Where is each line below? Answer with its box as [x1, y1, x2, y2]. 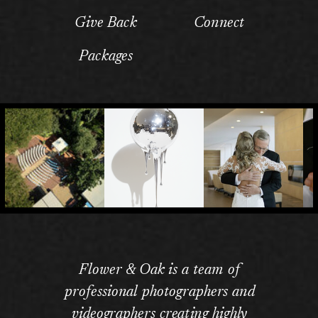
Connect [193, 16, 245, 31]
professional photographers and [64, 285, 255, 300]
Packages [79, 49, 133, 65]
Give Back [75, 16, 137, 31]
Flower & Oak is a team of [79, 263, 240, 278]
